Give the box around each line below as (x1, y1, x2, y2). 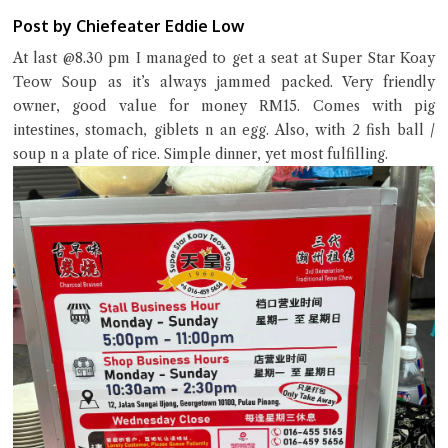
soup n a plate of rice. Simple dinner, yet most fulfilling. (13, 145, 388, 163)
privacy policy (49, 289, 139, 307)
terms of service (273, 265, 379, 283)
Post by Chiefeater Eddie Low (13, 16, 244, 36)
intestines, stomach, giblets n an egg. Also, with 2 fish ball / (13, 121, 435, 139)
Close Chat (185, 211, 263, 229)
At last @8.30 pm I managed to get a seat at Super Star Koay (13, 49, 435, 67)
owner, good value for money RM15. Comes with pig (13, 97, 435, 115)
